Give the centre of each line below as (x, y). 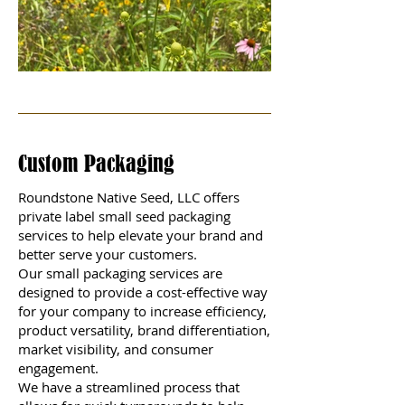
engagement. (64, 367)
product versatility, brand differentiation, (144, 330)
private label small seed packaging (124, 216)
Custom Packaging (96, 163)
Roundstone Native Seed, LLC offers (129, 197)
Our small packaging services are (120, 273)
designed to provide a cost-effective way (143, 292)
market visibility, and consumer (116, 348)
